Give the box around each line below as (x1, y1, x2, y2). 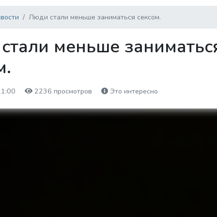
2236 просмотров (32, 86, 94, 96)
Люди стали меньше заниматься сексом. (29, 12, 161, 22)
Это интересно (108, 86, 158, 96)
